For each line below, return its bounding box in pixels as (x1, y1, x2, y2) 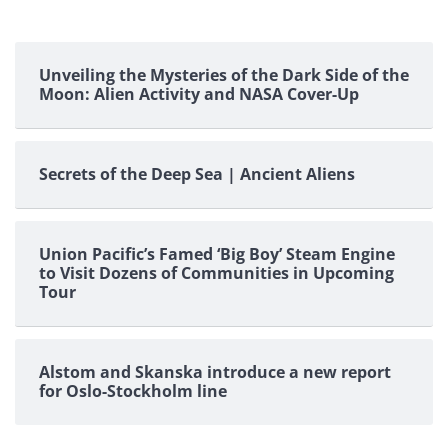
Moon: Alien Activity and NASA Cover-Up (39, 83, 359, 106)
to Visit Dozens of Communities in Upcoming (39, 262, 394, 285)
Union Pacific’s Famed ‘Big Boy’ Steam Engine (39, 243, 395, 266)
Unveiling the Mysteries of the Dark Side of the (39, 64, 409, 87)
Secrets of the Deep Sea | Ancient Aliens (39, 163, 355, 186)
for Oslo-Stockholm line (39, 380, 227, 403)
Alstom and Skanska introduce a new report (39, 361, 391, 384)
